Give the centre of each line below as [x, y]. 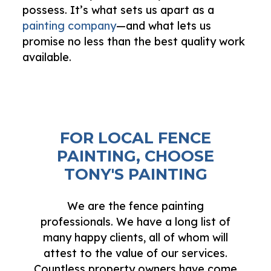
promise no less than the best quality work [134, 41]
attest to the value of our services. [135, 253]
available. [47, 57]
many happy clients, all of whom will [135, 237]
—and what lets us [164, 25]
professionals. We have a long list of [135, 221]
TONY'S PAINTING [135, 174]
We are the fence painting [135, 206]
